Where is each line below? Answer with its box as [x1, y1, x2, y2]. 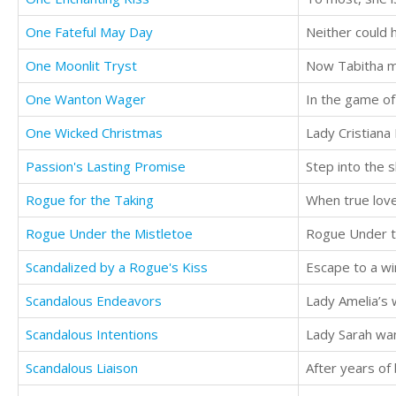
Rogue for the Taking [26, 191, 154, 209]
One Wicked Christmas [26, 124, 163, 142]
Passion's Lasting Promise [26, 157, 186, 176]
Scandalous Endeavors [26, 292, 162, 310]
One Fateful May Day [26, 23, 153, 42]
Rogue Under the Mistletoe [26, 225, 193, 243]
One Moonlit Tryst [26, 57, 137, 75]
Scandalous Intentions [26, 325, 158, 344]
